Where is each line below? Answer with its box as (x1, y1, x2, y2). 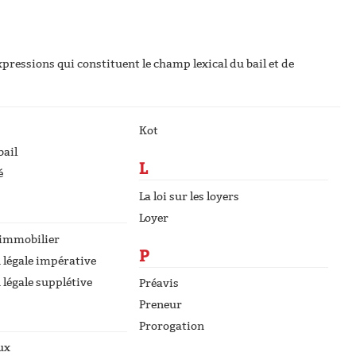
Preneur (139, 298, 182, 311)
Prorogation (139, 319, 204, 333)
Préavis (139, 277, 179, 290)
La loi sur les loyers (139, 189, 239, 203)
